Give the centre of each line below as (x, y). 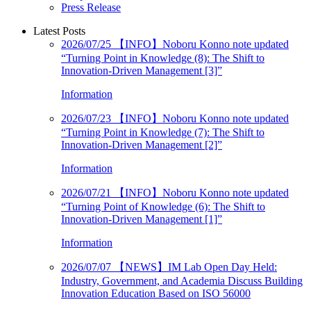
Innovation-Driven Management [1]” (142, 219)
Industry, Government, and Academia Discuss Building (182, 280)
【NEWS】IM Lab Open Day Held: (194, 267)
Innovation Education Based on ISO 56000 (156, 293)
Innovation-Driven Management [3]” (142, 70)
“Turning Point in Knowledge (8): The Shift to (163, 58)
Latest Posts (59, 31)
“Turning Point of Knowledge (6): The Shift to (163, 206)
